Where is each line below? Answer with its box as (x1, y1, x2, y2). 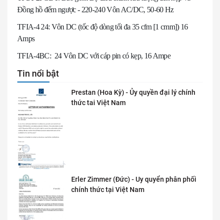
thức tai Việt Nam (71, 98, 126, 107)
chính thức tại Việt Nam (71, 185, 144, 193)
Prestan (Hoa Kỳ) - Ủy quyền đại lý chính (71, 88, 195, 96)
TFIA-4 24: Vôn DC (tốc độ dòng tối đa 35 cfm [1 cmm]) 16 (17, 22, 188, 31)
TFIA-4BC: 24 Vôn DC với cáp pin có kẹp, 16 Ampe (17, 51, 170, 60)
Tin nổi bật (17, 68, 59, 79)
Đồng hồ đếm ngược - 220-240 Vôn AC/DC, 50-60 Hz (17, 5, 174, 14)
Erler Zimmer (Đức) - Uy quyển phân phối (71, 175, 196, 183)
